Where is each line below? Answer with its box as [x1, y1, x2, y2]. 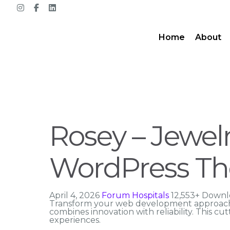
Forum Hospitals [102, 190, 171, 200]
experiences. [49, 215, 101, 225]
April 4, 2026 [49, 190, 102, 200]
